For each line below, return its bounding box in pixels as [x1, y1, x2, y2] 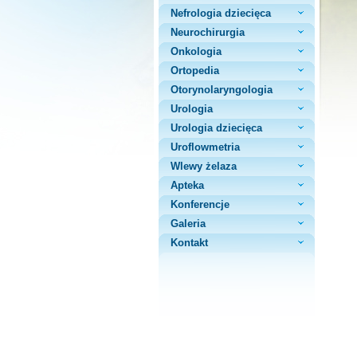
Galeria [171, 218, 206, 229]
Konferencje [171, 198, 229, 210]
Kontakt [171, 237, 208, 249]
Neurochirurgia [171, 26, 245, 38]
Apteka [171, 179, 204, 191]
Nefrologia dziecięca [171, 7, 271, 19]
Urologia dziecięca [171, 122, 262, 134]
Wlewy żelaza [171, 160, 237, 172]
